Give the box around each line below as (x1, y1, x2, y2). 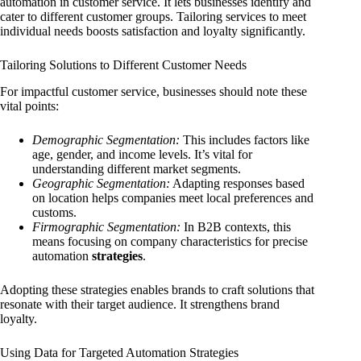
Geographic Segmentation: (32, 176, 170, 190)
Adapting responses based (170, 176, 305, 190)
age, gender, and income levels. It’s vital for (32, 147, 252, 161)
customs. (32, 205, 77, 219)
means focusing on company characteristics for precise (32, 234, 308, 248)
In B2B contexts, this (180, 219, 291, 234)
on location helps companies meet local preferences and (32, 190, 313, 205)
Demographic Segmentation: (32, 132, 180, 147)
